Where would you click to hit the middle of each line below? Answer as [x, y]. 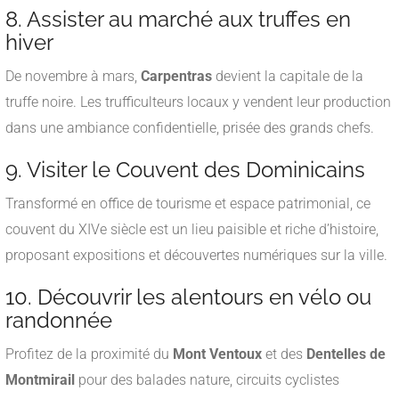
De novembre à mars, [73, 76]
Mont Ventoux [217, 354]
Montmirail [40, 379]
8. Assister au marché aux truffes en [178, 19]
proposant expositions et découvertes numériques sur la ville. [196, 255]
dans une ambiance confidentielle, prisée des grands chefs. [190, 127]
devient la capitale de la [288, 76]
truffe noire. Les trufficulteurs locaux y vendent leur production [198, 102]
